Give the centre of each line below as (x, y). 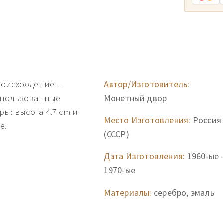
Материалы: (128, 192)
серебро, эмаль (183, 192)
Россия (206, 120)
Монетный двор (135, 98)
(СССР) (116, 134)
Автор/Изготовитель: (147, 84)
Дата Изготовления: (144, 156)
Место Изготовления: (147, 120)
